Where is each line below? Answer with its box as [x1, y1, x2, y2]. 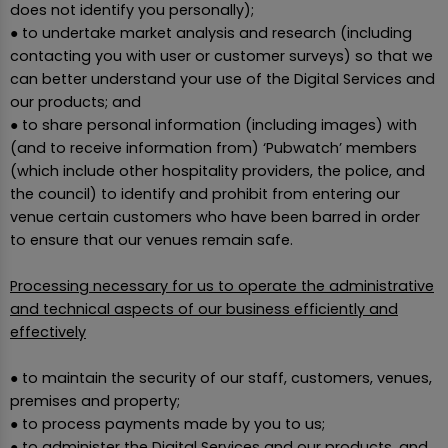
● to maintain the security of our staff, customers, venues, [10, 367, 432, 388]
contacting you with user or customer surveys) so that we [10, 45, 433, 66]
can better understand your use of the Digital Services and [10, 68, 435, 89]
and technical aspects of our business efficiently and [10, 298, 398, 319]
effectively [10, 321, 86, 342]
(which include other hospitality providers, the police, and [10, 160, 425, 181]
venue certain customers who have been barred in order [10, 206, 420, 227]
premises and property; [10, 390, 180, 411]
